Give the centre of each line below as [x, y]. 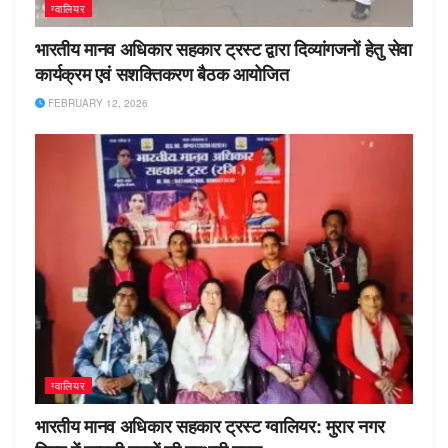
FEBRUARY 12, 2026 [96, 103]
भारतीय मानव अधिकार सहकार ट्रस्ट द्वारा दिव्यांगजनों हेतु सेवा [223, 49]
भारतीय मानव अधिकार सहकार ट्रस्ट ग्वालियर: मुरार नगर [210, 426]
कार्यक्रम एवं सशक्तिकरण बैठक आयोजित [162, 74]
